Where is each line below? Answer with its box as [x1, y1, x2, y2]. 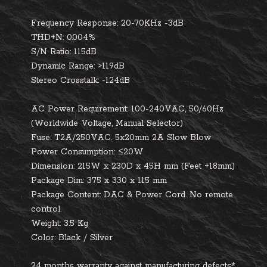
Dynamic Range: [31, 61, 95, 72]
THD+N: [31, 32, 64, 43]
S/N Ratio [31, 46, 70, 57]
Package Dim [31, 175, 83, 186]
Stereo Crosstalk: [31, 75, 99, 86]
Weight [31, 218, 60, 229]
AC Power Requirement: [31, 104, 131, 114]
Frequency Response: [31, 18, 121, 29]
